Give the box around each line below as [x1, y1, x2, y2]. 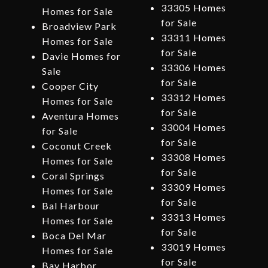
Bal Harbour [41, 200, 100, 212]
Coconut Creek [41, 140, 112, 152]
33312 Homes [160, 92, 226, 103]
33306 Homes [160, 62, 226, 74]
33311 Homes [160, 32, 226, 44]
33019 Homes [160, 241, 226, 253]
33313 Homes [160, 211, 226, 223]
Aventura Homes [41, 110, 119, 122]
